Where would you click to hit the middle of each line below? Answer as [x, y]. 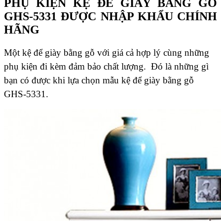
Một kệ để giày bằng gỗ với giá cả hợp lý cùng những [107, 53]
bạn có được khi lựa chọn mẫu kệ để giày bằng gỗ [99, 80]
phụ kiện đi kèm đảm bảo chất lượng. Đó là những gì [106, 67]
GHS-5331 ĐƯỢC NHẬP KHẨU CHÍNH [110, 17]
